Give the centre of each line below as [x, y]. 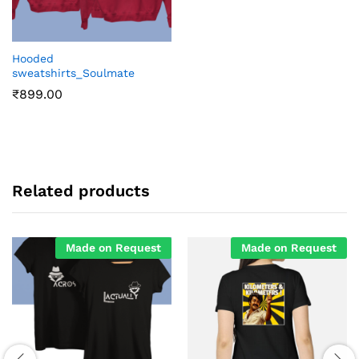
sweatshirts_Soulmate [73, 73]
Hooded [33, 58]
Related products [81, 190]
